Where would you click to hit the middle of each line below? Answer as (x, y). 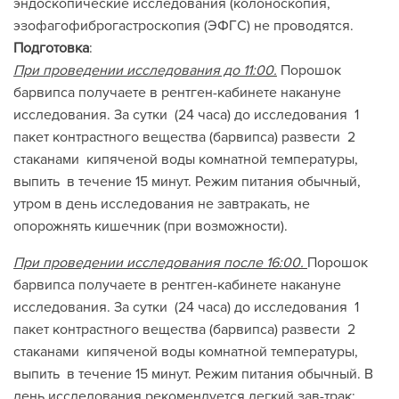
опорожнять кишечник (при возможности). (151, 226)
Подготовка (51, 48)
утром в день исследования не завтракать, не (162, 204)
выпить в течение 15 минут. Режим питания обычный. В (193, 374)
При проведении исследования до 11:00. (145, 70)
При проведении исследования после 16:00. (159, 263)
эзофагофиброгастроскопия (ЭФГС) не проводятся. (183, 26)
